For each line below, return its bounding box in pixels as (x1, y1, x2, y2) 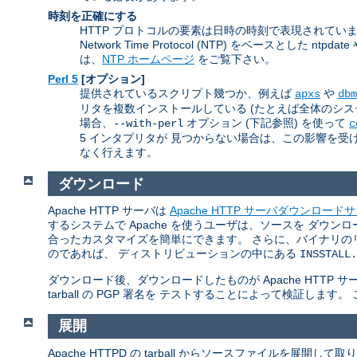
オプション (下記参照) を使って (183, 116, 349, 130)
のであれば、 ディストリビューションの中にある (48, 247, 300, 261)
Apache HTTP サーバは (48, 204, 170, 218)
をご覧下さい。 (194, 53, 276, 66)
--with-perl (113, 117, 183, 131)
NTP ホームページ (102, 53, 194, 66)
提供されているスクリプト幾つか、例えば (80, 87, 295, 100)
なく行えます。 (80, 146, 158, 159)
